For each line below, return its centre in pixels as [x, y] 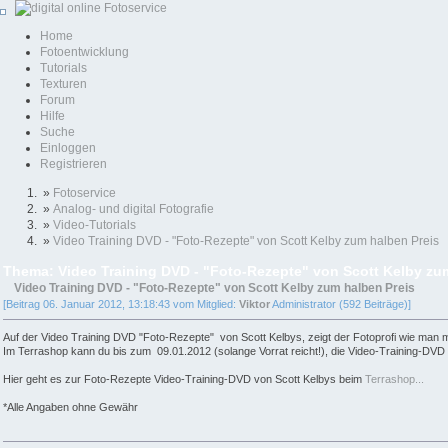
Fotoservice [84, 192]
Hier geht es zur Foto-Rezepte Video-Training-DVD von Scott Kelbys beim [184, 379]
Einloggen [68, 148]
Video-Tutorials [94, 224]
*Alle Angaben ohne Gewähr [70, 407]
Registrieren [73, 164]
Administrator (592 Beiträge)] [340, 304]
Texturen [63, 84]
